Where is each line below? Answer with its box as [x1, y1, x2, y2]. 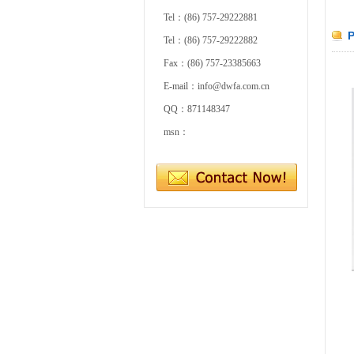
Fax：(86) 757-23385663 [164, 58, 261, 69]
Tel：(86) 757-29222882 [164, 35, 258, 46]
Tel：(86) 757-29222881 [164, 12, 258, 23]
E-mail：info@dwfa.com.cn [164, 81, 269, 92]
